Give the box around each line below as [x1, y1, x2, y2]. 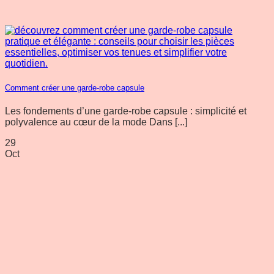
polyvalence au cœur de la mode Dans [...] [5, 116, 187, 127]
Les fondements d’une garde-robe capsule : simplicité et [5, 105, 246, 116]
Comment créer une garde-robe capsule [5, 83, 144, 92]
